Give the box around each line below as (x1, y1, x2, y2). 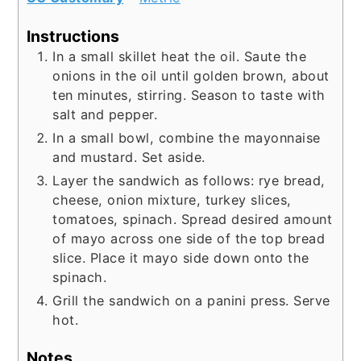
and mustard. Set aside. (52, 148, 205, 165)
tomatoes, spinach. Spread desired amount (52, 210, 333, 227)
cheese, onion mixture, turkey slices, (52, 191, 292, 208)
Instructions (27, 26, 120, 46)
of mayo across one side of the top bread (52, 230, 326, 247)
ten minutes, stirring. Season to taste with (52, 86, 326, 103)
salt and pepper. (52, 106, 158, 122)
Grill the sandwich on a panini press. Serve (52, 292, 330, 309)
